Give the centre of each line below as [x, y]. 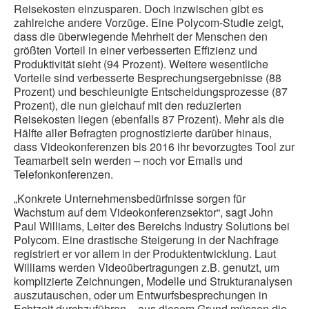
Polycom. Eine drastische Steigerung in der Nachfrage [146, 240]
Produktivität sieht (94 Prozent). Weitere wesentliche [141, 64]
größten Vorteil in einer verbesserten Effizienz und [136, 50]
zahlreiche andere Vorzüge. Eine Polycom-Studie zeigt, [149, 23]
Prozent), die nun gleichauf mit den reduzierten [128, 106]
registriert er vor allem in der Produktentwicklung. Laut [145, 254]
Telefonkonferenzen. [63, 175]
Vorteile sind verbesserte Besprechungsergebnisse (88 [148, 78]
